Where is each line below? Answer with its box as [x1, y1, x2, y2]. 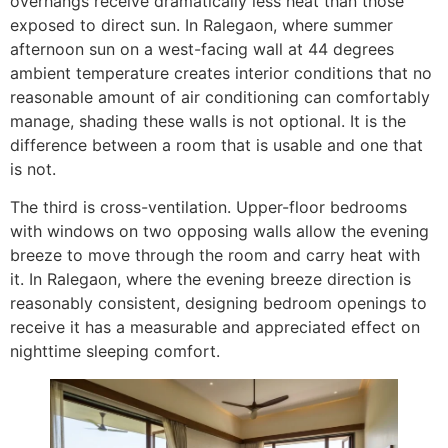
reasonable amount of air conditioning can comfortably [10, 86, 430, 107]
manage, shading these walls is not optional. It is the [10, 110, 406, 131]
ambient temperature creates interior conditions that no [10, 62, 432, 83]
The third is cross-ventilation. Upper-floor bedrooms [10, 197, 407, 218]
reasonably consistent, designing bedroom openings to [10, 293, 427, 314]
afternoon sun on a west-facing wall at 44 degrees [10, 38, 394, 59]
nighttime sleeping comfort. [10, 341, 220, 362]
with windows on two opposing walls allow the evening [10, 221, 429, 242]
